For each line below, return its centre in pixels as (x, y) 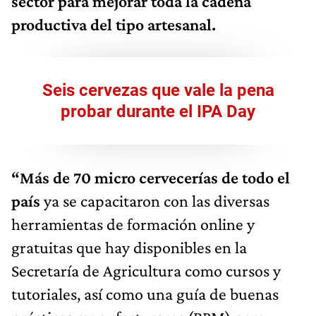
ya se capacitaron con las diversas (155, 200)
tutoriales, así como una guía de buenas (145, 293)
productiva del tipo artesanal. (114, 24)
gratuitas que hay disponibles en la (129, 247)
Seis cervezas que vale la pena (158, 90)
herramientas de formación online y (133, 224)
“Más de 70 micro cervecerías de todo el (151, 177)
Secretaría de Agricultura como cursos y (146, 270)
